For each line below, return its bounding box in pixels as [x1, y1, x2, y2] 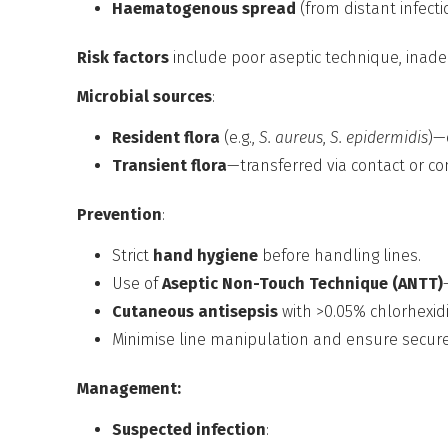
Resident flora [112, 127, 221, 147]
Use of [112, 273, 163, 293]
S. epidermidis [330, 127, 429, 147]
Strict [112, 245, 154, 265]
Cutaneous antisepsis [112, 301, 279, 321]
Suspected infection [112, 419, 267, 439]
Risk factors [77, 47, 170, 67]
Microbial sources [77, 86, 213, 106]
